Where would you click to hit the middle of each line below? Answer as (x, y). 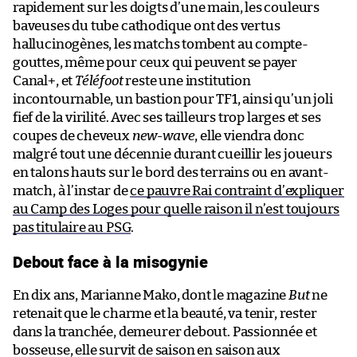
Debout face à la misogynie (110, 261)
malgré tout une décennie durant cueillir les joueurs (173, 154)
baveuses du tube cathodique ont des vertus (147, 25)
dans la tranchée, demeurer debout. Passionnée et (165, 331)
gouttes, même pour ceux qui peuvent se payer (155, 62)
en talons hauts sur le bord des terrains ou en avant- (171, 172)
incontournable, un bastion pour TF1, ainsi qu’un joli (173, 99)
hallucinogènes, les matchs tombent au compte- (161, 44)
